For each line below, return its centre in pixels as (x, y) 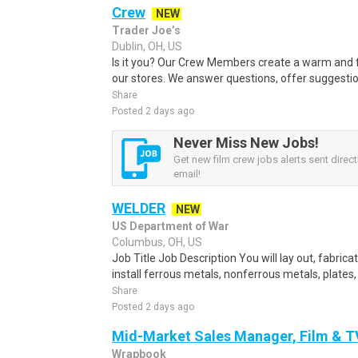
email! (187, 174)
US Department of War (171, 226)
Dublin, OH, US (147, 46)
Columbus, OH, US (157, 242)
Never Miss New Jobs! (246, 143)
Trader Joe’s (146, 30)
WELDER (139, 208)
